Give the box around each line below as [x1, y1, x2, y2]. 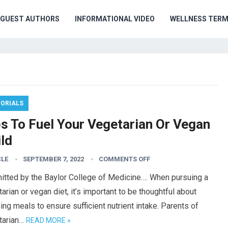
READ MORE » [26, 216, 71, 224]
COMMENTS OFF [99, 155, 150, 163]
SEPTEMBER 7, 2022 [23, 155, 84, 163]
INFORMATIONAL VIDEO [75, 15, 155, 23]
